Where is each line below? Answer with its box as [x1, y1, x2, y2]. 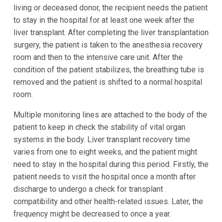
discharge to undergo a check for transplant [13, 184, 163, 194]
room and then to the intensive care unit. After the [13, 52, 183, 62]
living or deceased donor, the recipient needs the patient [13, 2, 208, 12]
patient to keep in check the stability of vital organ [13, 122, 185, 132]
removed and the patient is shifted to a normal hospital [13, 77, 202, 87]
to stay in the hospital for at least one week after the [13, 15, 194, 25]
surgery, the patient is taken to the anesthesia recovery [13, 40, 203, 50]
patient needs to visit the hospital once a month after [13, 171, 196, 181]
